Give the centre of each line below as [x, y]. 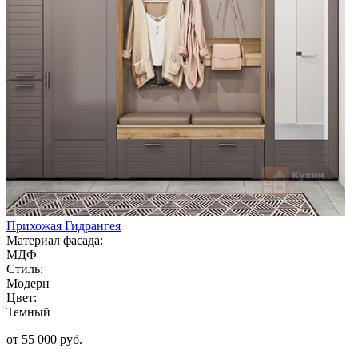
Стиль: [25, 268]
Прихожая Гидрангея [64, 225]
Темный [28, 312]
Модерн [28, 283]
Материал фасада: [55, 240]
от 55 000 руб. [44, 339]
